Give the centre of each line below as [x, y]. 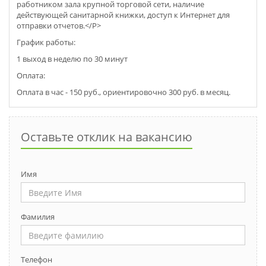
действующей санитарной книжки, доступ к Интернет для [123, 15]
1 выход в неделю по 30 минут [72, 59]
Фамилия [38, 217]
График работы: [46, 42]
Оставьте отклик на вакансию [107, 137]
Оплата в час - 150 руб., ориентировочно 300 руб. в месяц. [123, 92]
